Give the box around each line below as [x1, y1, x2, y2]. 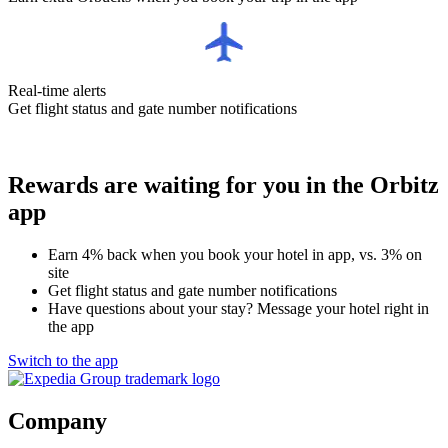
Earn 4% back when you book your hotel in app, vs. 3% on [48, 245, 422, 263]
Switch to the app [8, 351, 118, 369]
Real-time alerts [8, 82, 106, 99]
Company [8, 407, 107, 434]
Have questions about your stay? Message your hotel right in [48, 299, 429, 317]
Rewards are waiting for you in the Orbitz [8, 171, 439, 198]
